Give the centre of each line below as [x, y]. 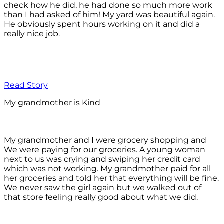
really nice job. [32, 34]
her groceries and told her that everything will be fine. [111, 178]
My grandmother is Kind [52, 103]
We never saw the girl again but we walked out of [103, 188]
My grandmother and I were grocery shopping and [105, 140]
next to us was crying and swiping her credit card [102, 159]
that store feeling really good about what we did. [101, 197]
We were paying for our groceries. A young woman [105, 150]
